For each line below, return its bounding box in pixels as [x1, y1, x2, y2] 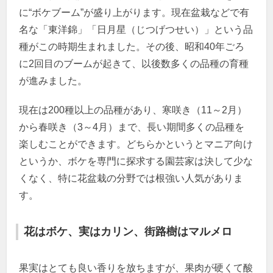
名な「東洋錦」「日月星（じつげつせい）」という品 [19, 24, 253, 35]
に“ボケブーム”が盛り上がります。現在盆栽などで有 [19, 7, 250, 18]
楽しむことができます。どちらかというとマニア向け [19, 138, 253, 149]
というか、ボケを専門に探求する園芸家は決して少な [19, 155, 253, 166]
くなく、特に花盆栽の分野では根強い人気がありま [19, 172, 244, 183]
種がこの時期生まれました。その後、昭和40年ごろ [19, 41, 245, 52]
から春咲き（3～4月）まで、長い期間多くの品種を [19, 121, 245, 132]
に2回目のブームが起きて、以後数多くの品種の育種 [19, 58, 249, 69]
